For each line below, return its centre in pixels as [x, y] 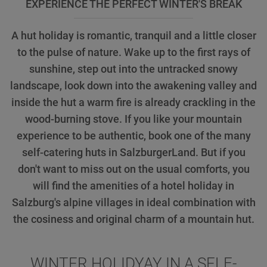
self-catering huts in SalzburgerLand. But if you [133, 153]
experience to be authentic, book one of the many [133, 136]
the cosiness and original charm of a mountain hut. [133, 219]
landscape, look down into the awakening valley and [133, 86]
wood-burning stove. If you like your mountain [133, 119]
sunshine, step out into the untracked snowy [133, 69]
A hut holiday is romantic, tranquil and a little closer [133, 36]
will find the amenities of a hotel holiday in [133, 186]
